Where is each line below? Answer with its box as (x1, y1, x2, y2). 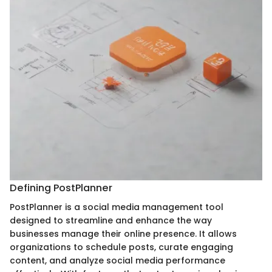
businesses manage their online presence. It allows (10, 227, 237, 240)
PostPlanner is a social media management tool (10, 200, 223, 213)
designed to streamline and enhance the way (10, 214, 212, 226)
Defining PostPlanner (10, 180, 112, 195)
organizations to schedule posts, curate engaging (10, 240, 233, 253)
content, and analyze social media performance (10, 254, 225, 267)
